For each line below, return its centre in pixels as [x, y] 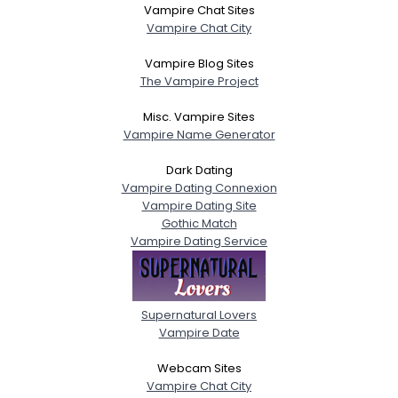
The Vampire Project [199, 81]
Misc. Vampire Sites [199, 116]
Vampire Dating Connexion [199, 187]
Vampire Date [199, 332]
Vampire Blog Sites [199, 63]
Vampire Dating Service [199, 241]
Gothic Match [199, 223]
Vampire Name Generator [199, 134]
